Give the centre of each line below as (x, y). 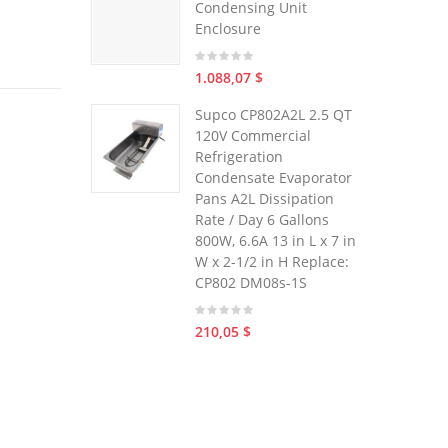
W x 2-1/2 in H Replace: (272, 261)
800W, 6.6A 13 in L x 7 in (275, 240)
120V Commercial (253, 135)
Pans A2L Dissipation (264, 198)
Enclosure (228, 28)
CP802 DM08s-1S (251, 282)
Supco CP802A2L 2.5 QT (273, 114)
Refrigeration (239, 156)
